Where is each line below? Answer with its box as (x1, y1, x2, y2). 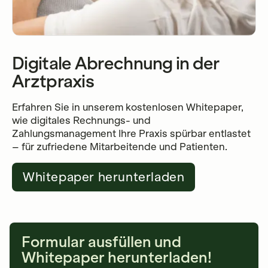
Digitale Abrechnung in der (12, 53, 220, 74)
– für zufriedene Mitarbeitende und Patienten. (12, 141, 227, 153)
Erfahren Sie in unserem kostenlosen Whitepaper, (12, 101, 243, 113)
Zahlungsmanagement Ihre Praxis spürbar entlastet (12, 127, 251, 139)
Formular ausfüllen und (22, 233, 181, 251)
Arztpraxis (12, 71, 95, 92)
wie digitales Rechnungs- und (12, 114, 151, 126)
